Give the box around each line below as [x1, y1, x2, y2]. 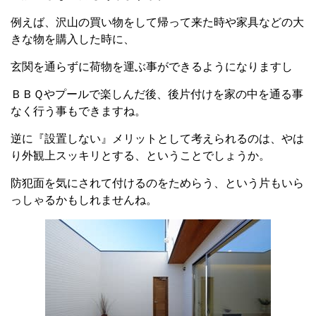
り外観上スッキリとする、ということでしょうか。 [11, 149, 270, 162]
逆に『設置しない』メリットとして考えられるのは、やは [11, 132, 304, 145]
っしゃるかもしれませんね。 [11, 193, 157, 206]
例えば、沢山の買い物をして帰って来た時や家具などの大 [11, 16, 304, 28]
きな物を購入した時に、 [11, 32, 135, 45]
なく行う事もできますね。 [11, 104, 146, 117]
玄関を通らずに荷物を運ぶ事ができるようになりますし [11, 60, 293, 73]
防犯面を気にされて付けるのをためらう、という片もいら [11, 176, 304, 189]
